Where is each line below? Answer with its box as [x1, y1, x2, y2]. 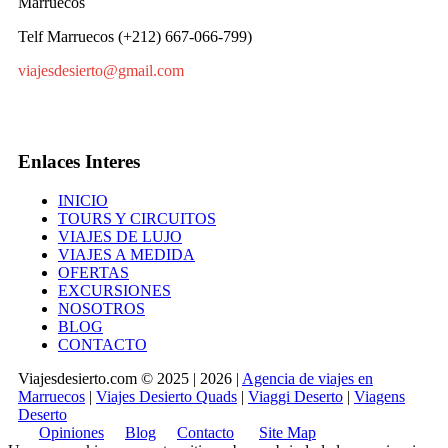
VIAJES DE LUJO [58, 227, 182, 245]
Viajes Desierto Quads [96, 387, 237, 405]
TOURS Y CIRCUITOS [58, 209, 216, 227]
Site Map [259, 423, 316, 441]
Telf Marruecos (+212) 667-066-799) [18, 28, 252, 46]
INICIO [58, 191, 108, 209]
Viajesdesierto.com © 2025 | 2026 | [18, 369, 242, 387]
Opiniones [39, 423, 104, 441]
